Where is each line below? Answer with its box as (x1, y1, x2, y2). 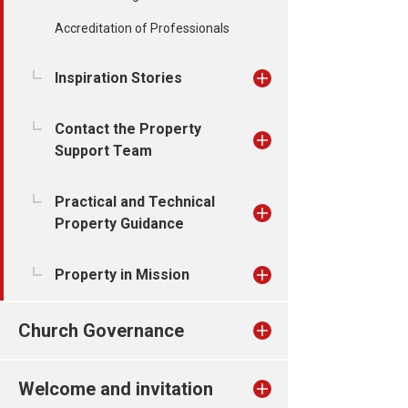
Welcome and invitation (18, 378, 213, 400)
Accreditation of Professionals (55, 21, 229, 36)
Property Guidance (55, 215, 184, 232)
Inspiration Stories (55, 69, 182, 87)
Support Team (55, 142, 152, 159)
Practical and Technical (55, 193, 215, 210)
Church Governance (18, 320, 184, 342)
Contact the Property (55, 120, 201, 138)
